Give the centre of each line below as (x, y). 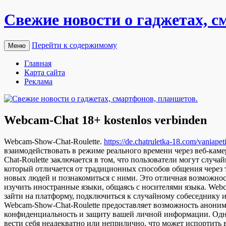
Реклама (38, 81)
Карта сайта (45, 72)
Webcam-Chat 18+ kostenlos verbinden (105, 120)
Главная (38, 63)
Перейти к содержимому (74, 45)
